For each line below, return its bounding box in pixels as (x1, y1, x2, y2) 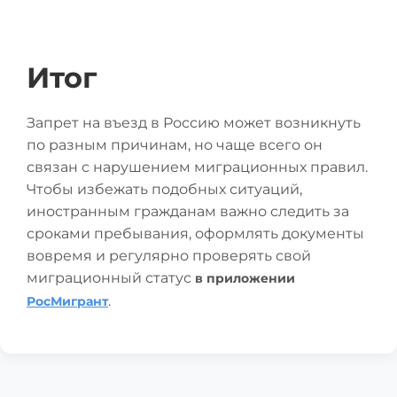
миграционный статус (27, 269, 195, 286)
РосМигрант (27, 293, 108, 309)
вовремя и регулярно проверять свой (27, 247, 311, 264)
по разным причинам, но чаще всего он (27, 136, 323, 153)
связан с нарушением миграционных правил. (27, 159, 368, 175)
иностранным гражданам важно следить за (27, 203, 349, 220)
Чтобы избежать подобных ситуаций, (27, 181, 302, 198)
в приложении (195, 270, 295, 286)
